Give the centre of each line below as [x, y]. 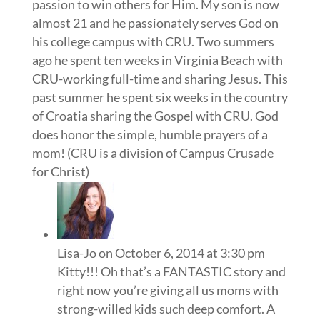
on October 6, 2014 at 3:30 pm [181, 252]
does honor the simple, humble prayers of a [150, 134]
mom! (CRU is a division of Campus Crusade [152, 152]
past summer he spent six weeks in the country [160, 97]
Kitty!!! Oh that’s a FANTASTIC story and [171, 271]
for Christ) [60, 171]
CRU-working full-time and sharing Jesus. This [160, 78]
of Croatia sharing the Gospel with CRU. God [155, 115]
